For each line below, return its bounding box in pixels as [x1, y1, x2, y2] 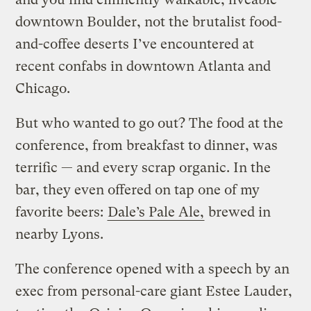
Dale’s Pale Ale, [108, 203, 205, 220]
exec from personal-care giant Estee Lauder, [15, 283, 293, 299]
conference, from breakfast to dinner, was [15, 137, 278, 153]
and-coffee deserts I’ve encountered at [15, 35, 255, 52]
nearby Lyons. [15, 226, 104, 242]
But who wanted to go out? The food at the [15, 115, 284, 131]
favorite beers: [15, 203, 108, 220]
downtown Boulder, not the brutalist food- [15, 13, 283, 30]
